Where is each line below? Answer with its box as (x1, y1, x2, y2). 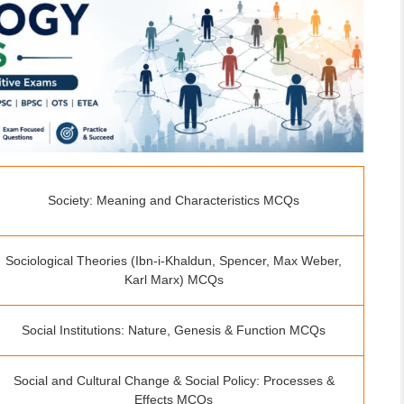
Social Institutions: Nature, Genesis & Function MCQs (22, 323, 326, 338)
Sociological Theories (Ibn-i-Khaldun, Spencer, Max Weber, (5, 253, 342, 269)
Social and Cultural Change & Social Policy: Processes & (13, 373, 335, 389)
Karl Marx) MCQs (124, 272, 224, 288)
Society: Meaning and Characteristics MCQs (48, 193, 299, 208)
